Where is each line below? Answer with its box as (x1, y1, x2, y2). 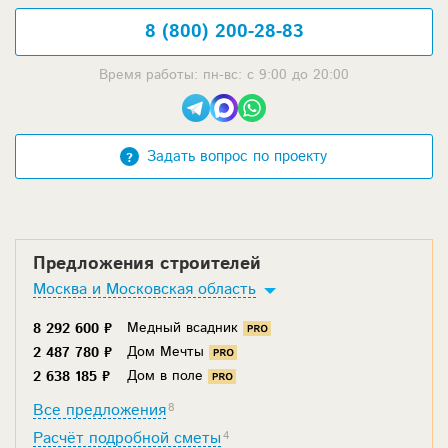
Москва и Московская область (33, 278, 256, 302)
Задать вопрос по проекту (146, 146, 327, 168)
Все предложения (33, 399, 166, 423)
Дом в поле (127, 366, 203, 387)
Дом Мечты (127, 342, 204, 363)
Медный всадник (127, 318, 238, 339)
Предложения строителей (33, 251, 261, 278)
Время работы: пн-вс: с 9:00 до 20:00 (99, 65, 349, 86)
